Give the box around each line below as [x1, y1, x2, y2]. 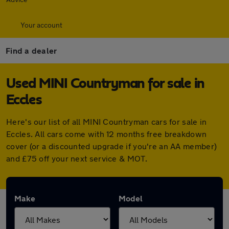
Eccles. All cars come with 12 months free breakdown [6, 129, 207, 139]
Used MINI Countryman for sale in [6, 77, 204, 91]
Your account [20, 20, 62, 29]
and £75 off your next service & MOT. [6, 153, 147, 163]
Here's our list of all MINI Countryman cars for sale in [6, 117, 207, 126]
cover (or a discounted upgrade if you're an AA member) [6, 141, 217, 151]
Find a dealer [6, 45, 57, 55]
